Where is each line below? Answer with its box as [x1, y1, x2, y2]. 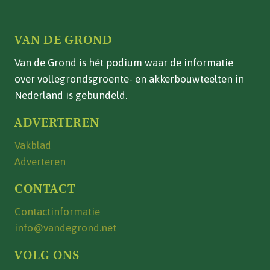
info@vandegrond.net [14, 221, 116, 234]
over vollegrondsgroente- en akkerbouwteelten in [14, 72, 244, 85]
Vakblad [14, 139, 51, 151]
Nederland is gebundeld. [14, 89, 127, 101]
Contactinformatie [14, 205, 100, 218]
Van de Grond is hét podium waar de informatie [14, 56, 233, 69]
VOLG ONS [14, 248, 80, 262]
